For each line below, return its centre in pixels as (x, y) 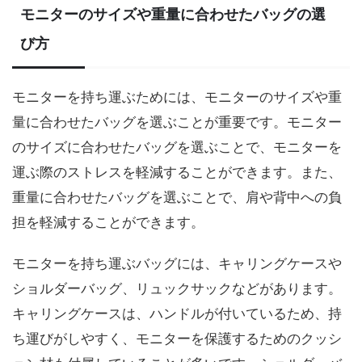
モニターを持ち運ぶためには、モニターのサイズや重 (177, 97)
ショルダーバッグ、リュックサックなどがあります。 (177, 288)
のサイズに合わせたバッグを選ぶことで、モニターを (177, 147)
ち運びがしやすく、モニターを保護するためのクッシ (177, 339)
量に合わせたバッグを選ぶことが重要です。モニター (177, 122)
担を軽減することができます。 (108, 222)
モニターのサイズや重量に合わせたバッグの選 (173, 14)
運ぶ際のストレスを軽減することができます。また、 (177, 172)
